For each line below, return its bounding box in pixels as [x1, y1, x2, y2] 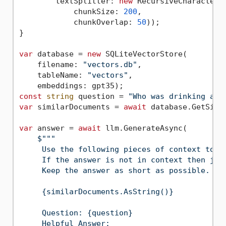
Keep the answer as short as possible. [19, 166, 210, 176]
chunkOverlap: [19, 18, 137, 27]
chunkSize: [19, 7, 124, 17]
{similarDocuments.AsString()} [19, 187, 174, 197]
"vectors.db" [82, 60, 137, 70]
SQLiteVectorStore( [100, 49, 187, 59]
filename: [19, 60, 83, 70]
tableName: [19, 71, 87, 80]
